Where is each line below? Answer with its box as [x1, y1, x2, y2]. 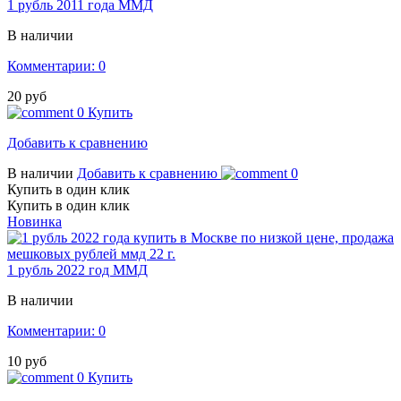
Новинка [7, 214, 62, 230]
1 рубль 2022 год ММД [7, 262, 148, 278]
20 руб [7, 89, 47, 105]
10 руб [7, 354, 47, 370]
